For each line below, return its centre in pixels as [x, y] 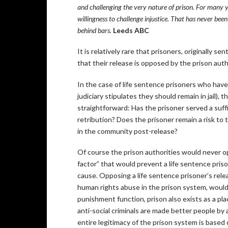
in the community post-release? [127, 131]
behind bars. [95, 30]
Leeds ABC [131, 30]
